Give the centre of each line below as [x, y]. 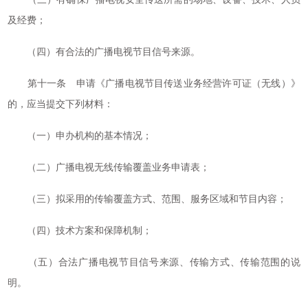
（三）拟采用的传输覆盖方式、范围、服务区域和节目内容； [147, 199]
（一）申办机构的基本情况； [80, 136]
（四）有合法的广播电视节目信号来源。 [104, 52]
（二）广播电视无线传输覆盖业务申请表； [109, 167]
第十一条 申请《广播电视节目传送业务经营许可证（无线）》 [154, 84]
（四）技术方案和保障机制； [80, 231]
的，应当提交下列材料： [61, 104]
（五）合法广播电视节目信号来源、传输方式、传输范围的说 [154, 262]
